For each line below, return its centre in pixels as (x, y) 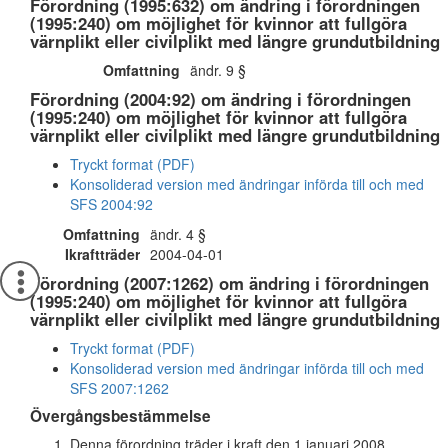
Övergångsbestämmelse (120, 416)
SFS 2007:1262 (119, 388)
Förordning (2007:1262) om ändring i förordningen (229, 283)
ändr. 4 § (178, 234)
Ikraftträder (102, 254)
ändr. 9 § (218, 70)
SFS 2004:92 (111, 204)
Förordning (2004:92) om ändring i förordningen (220, 99)
